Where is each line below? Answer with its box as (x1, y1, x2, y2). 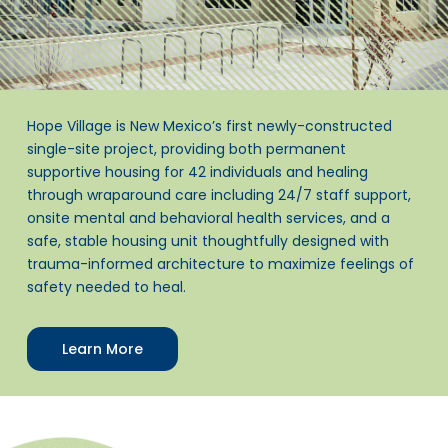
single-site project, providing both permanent (26, 138, 346, 159)
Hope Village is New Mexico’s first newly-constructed (26, 115, 392, 136)
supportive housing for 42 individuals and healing (26, 161, 368, 182)
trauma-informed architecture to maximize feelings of (26, 253, 414, 274)
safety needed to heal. (26, 276, 186, 297)
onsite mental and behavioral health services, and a (26, 207, 390, 228)
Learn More (61, 338, 143, 359)
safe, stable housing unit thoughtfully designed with (26, 230, 389, 251)
